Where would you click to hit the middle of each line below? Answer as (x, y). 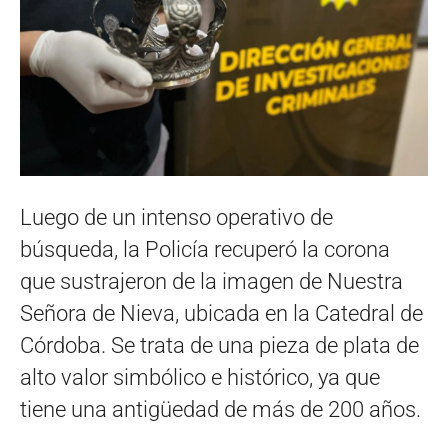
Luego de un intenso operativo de (176, 217)
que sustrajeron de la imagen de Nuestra (211, 281)
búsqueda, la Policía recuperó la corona (205, 249)
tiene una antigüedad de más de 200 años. (220, 409)
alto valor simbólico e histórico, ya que (200, 377)
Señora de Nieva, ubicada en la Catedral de (221, 313)
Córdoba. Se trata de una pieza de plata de (219, 345)
